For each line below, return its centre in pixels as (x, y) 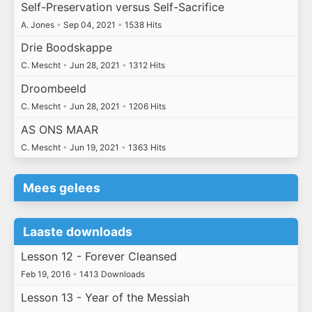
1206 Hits (146, 106)
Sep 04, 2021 (89, 24)
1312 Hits (146, 65)
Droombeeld (53, 88)
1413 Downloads (111, 274)
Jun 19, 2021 (94, 147)
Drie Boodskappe (66, 48)
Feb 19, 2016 (46, 274)
